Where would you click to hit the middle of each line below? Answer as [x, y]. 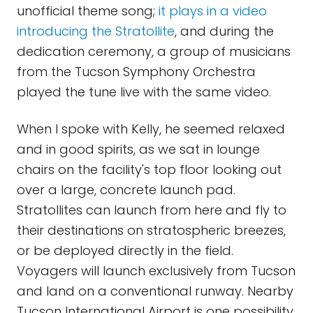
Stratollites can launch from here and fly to [152, 210]
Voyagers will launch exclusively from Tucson [156, 271]
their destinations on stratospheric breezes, [151, 230]
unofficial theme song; [88, 11]
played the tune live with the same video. [144, 92]
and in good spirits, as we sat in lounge [138, 149]
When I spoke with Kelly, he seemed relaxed [151, 129]
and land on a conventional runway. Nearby [155, 291]
